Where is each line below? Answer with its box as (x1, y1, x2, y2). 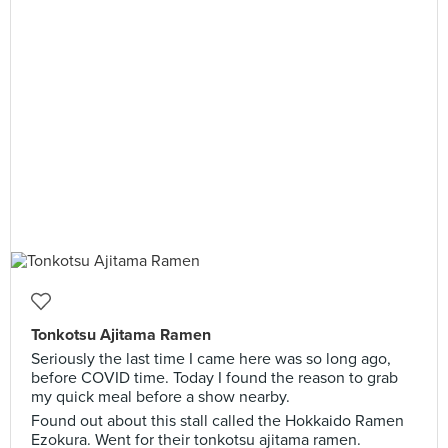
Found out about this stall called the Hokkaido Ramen (31, 411, 404, 431)
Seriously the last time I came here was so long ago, (31, 349, 391, 369)
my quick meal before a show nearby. (31, 387, 290, 407)
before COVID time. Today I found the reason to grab (31, 368, 398, 388)
